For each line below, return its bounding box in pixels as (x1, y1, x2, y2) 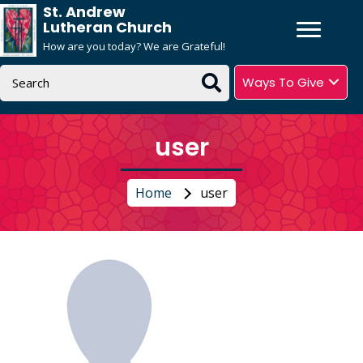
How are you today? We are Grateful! (43, 39, 225, 53)
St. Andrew (43, 2, 126, 22)
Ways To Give (241, 73, 324, 91)
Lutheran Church (43, 17, 172, 37)
